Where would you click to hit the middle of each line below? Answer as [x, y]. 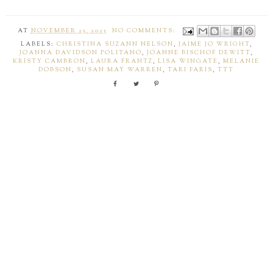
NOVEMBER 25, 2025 [69, 31]
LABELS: [38, 45]
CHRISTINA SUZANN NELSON [115, 45]
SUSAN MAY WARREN [120, 70]
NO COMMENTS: [146, 31]
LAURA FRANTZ [122, 62]
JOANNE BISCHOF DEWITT [199, 53]
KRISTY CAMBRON [50, 62]
